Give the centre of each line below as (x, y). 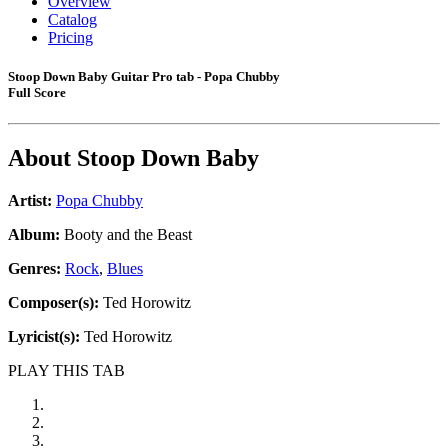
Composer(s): (53, 303)
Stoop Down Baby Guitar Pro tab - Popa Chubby (144, 77)
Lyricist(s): (44, 337)
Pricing (70, 37)
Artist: (30, 201)
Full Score (37, 93)
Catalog (72, 19)
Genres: (36, 269)
